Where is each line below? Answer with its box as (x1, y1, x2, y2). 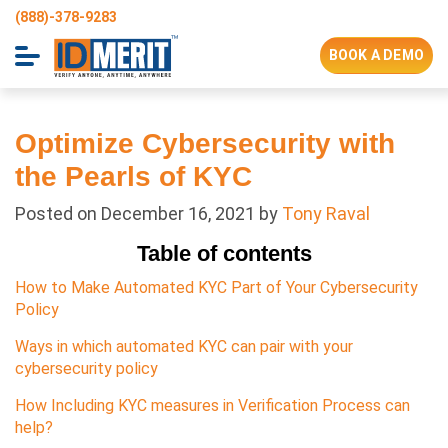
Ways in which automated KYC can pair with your (15, 337, 353, 356)
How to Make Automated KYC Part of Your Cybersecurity (15, 278, 418, 297)
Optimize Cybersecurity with (15, 128, 395, 159)
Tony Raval (282, 203, 370, 224)
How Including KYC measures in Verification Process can (15, 396, 410, 415)
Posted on (15, 203, 101, 224)
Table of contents (136, 241, 312, 266)
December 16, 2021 (101, 203, 255, 224)
